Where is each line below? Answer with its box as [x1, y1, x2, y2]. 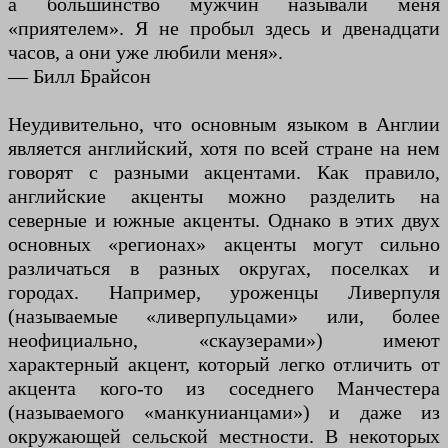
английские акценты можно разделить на [8, 185, 440, 208]
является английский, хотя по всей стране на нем [8, 137, 440, 160]
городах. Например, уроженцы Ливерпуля [8, 281, 440, 304]
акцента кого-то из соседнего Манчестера [8, 377, 440, 400]
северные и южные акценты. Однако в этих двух [8, 209, 440, 232]
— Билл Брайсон [8, 65, 151, 88]
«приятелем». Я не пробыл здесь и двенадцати [8, 17, 440, 40]
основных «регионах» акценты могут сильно [8, 233, 440, 256]
